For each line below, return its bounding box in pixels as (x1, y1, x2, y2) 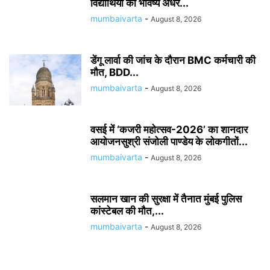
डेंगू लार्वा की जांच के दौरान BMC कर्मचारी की (90, 54, 256, 66)
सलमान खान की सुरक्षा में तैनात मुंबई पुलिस (90, 193, 242, 205)
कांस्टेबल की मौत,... (90, 205, 164, 217)
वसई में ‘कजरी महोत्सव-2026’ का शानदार (90, 124, 248, 136)
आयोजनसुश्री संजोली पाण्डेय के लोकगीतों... (90, 136, 248, 148)
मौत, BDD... (90, 66, 139, 78)
